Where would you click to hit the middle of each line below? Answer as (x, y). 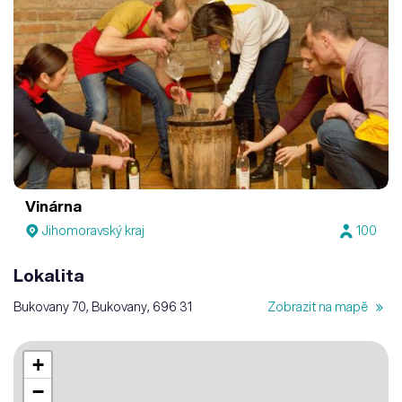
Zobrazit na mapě (319, 307)
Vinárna (54, 205)
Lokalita (49, 275)
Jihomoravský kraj (94, 231)
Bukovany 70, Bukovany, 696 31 (103, 307)
